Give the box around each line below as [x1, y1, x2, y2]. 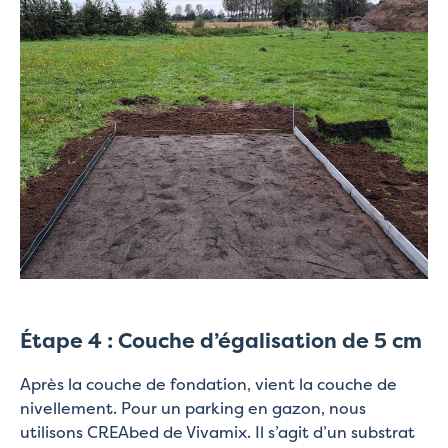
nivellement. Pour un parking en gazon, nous [20, 397, 366, 420]
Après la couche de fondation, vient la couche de [20, 373, 397, 396]
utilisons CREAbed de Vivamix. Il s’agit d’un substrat [20, 421, 415, 444]
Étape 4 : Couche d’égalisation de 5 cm [20, 325, 422, 355]
